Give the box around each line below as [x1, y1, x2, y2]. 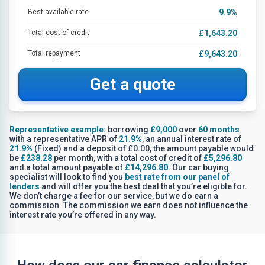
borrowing [106, 125, 150, 135]
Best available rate [28, 8, 89, 17]
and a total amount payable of [9, 163, 125, 173]
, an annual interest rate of [142, 134, 241, 144]
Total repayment [28, 49, 80, 58]
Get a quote [89, 75, 176, 95]
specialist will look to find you [9, 172, 125, 182]
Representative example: [9, 125, 106, 135]
